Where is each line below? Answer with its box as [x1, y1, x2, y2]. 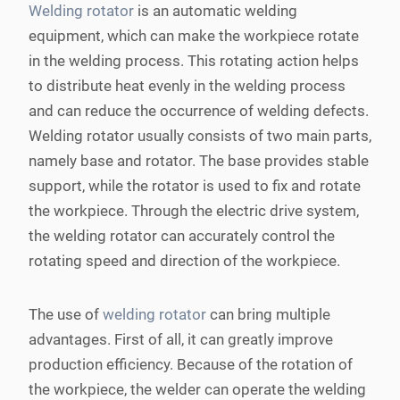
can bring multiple [210, 305, 330, 323]
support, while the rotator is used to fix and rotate [29, 177, 361, 195]
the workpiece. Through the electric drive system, [29, 202, 359, 220]
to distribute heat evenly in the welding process [29, 77, 346, 95]
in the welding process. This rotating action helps [29, 52, 359, 70]
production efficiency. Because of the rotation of [29, 355, 353, 373]
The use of [29, 305, 103, 323]
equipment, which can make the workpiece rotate [29, 27, 359, 45]
